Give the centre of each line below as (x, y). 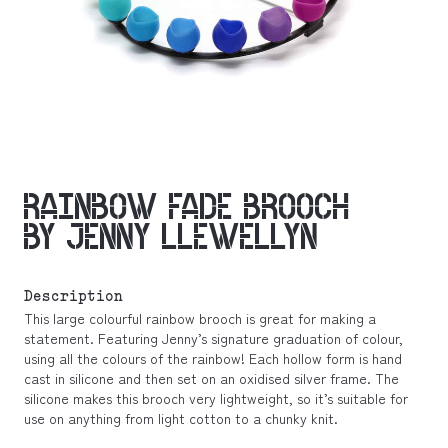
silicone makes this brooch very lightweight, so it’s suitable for (216, 398)
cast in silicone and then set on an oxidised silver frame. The (211, 378)
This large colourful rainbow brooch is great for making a (200, 318)
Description (73, 297)
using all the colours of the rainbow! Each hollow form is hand (213, 358)
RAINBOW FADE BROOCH (187, 206)
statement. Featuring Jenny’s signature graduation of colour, (213, 338)
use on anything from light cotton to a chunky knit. (181, 418)
